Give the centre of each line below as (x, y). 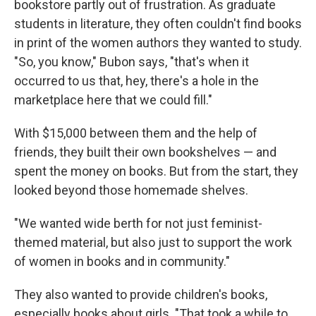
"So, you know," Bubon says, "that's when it (132, 62)
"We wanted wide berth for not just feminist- (138, 223)
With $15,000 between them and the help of (136, 133)
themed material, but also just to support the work (153, 242)
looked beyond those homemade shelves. (131, 190)
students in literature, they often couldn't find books (158, 24)
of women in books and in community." (122, 261)
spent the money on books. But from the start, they (156, 171)
